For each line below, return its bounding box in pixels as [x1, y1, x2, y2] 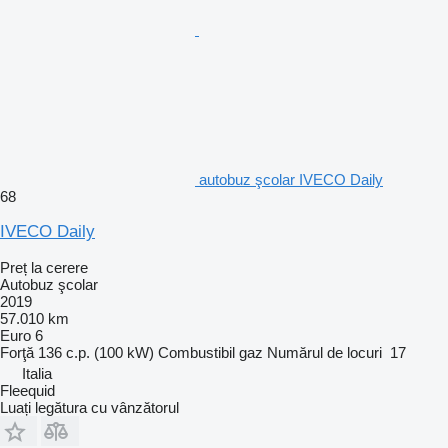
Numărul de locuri [267, 343, 382, 361]
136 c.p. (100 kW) [38, 343, 154, 361]
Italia [22, 364, 52, 382]
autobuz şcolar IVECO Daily [199, 170, 383, 188]
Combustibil [158, 343, 235, 361]
